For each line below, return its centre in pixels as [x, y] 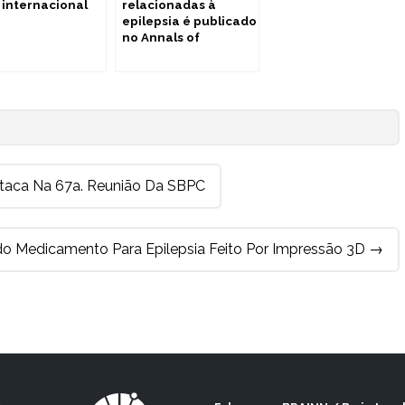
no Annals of [161, 37]
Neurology [155, 53]
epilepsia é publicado [190, 21]
